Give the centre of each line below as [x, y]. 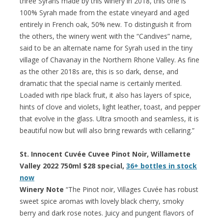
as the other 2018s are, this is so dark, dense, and [99, 71]
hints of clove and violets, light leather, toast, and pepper [110, 107]
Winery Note [42, 189]
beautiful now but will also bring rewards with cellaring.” [107, 130]
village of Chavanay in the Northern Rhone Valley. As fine [110, 59]
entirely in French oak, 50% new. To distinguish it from [106, 24]
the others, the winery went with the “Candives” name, [106, 36]
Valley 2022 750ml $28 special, [73, 165]
